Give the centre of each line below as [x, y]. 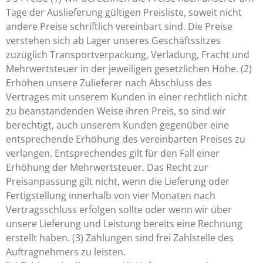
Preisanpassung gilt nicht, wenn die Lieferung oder [118, 181]
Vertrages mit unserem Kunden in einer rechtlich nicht [127, 97]
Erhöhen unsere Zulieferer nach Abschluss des [109, 83]
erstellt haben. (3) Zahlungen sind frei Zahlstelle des [120, 238]
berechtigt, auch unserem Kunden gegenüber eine [117, 125]
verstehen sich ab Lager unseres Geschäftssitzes [113, 41]
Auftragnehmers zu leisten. [66, 252]
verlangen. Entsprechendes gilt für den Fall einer [113, 153]
